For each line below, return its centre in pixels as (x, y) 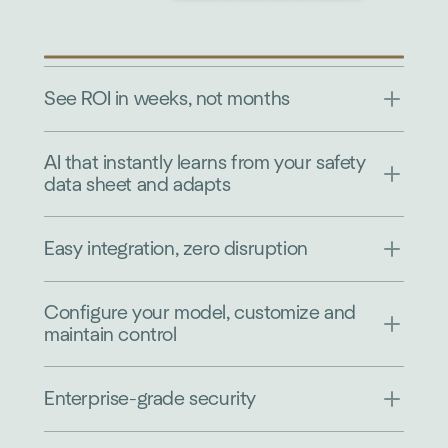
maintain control (110, 334)
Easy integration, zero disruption (176, 248)
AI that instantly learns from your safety (205, 162)
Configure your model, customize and (200, 312)
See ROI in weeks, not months (167, 98)
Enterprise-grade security (150, 398)
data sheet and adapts (137, 184)
